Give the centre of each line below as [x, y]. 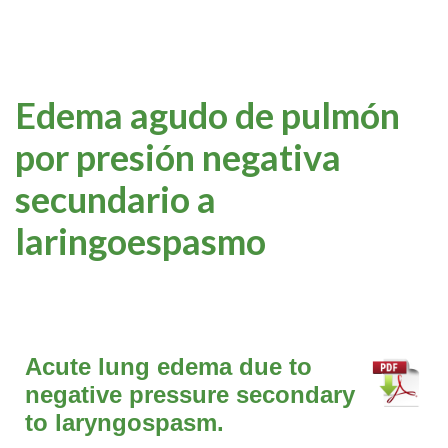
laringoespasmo [140, 240]
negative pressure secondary [190, 395]
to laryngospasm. [124, 423]
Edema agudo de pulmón [207, 114]
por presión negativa [178, 156]
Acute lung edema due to [168, 367]
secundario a [115, 198]
